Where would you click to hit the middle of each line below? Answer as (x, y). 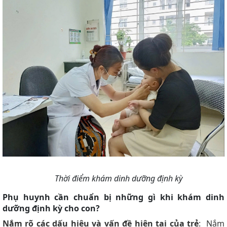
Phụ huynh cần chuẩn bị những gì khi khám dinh (113, 197)
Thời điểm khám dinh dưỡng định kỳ (119, 179)
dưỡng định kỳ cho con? (51, 209)
